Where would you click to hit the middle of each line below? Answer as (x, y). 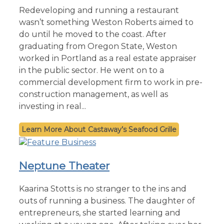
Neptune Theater (64, 165)
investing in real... (52, 106)
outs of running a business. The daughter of (107, 200)
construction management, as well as (93, 94)
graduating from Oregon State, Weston (98, 46)
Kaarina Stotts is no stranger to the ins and (103, 188)
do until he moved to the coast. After (93, 34)
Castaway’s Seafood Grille (132, 129)
